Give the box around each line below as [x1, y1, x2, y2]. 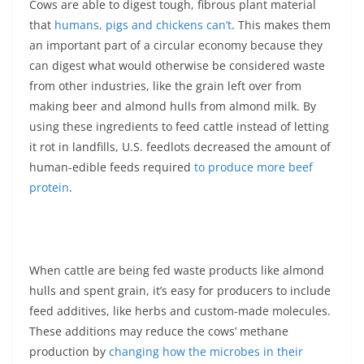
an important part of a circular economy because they [29, 37, 323, 53]
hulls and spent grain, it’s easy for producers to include [29, 282, 331, 298]
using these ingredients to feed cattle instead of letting [29, 118, 329, 134]
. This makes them [232, 16, 331, 32]
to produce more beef [194, 158, 313, 175]
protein [29, 179, 69, 195]
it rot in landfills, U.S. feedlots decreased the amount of [29, 138, 331, 154]
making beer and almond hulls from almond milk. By [29, 97, 316, 114]
